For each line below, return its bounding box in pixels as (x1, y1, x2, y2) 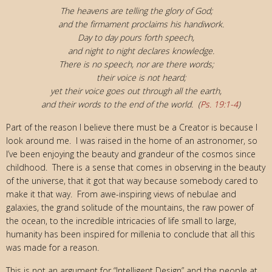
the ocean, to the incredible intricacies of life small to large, (6, 214, 236, 226)
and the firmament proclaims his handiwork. (48, 18, 224, 30)
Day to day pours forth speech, (78, 31, 194, 43)
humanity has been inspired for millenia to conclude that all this (6, 228, 255, 240)
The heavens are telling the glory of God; (59, 4, 212, 16)
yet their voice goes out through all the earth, (50, 84, 222, 97)
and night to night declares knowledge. (58, 44, 214, 56)
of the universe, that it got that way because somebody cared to (6, 174, 258, 186)
